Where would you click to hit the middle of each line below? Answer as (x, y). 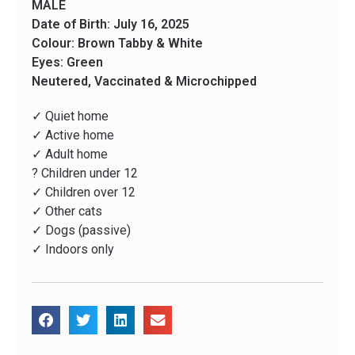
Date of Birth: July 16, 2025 (111, 25)
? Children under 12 (85, 174)
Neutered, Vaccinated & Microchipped (144, 82)
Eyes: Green (67, 63)
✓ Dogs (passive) (81, 231)
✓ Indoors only (73, 250)
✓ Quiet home (70, 116)
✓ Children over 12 (84, 193)
